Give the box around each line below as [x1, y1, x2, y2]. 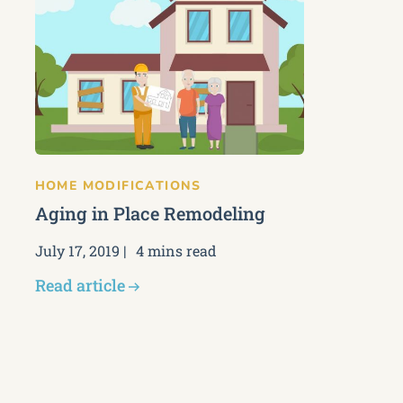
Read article [34, 274, 125, 296]
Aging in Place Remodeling [34, 201, 265, 225]
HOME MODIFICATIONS [34, 177, 201, 194]
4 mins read [135, 241, 217, 260]
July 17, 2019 [34, 241, 120, 260]
